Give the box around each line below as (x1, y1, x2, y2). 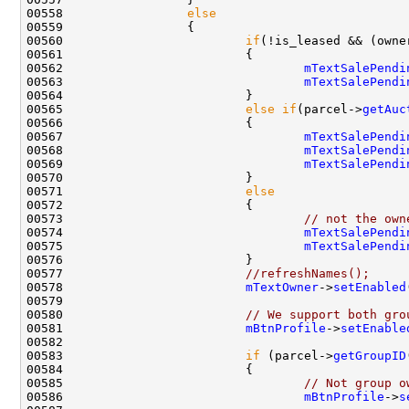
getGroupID (333, 348, 406, 362)
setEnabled (333, 279, 406, 294)
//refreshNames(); (246, 266, 370, 280)
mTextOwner (246, 279, 319, 294)
